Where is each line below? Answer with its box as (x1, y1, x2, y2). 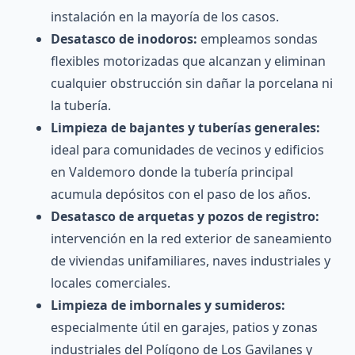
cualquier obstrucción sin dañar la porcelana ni (51, 74, 333, 93)
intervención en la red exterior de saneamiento (51, 230, 332, 248)
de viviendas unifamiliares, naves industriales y (51, 252, 330, 270)
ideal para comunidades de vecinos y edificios (51, 141, 324, 159)
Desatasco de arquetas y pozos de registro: (51, 208, 319, 226)
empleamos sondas (197, 30, 318, 48)
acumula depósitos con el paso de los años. (51, 185, 311, 204)
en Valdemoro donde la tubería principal (51, 163, 293, 181)
